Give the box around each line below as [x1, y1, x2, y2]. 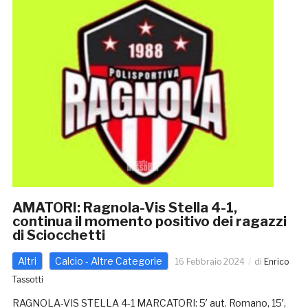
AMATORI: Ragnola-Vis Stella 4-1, [12, 199, 237, 217]
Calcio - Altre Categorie [54, 255, 162, 267]
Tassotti [12, 274, 43, 285]
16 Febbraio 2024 [175, 256, 245, 267]
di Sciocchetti [12, 227, 105, 244]
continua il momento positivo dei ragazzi [12, 213, 287, 230]
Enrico [263, 256, 289, 267]
